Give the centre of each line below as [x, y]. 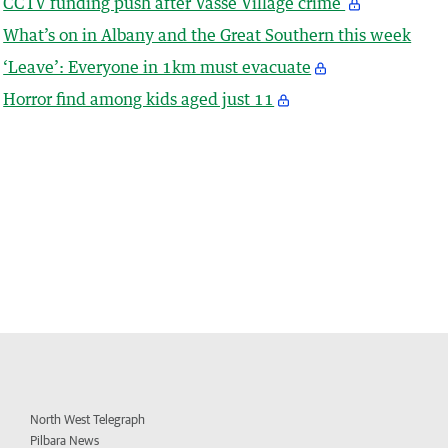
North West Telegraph [88, 420]
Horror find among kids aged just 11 [139, 99]
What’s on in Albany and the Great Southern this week [207, 35]
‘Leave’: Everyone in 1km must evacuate [157, 67]
